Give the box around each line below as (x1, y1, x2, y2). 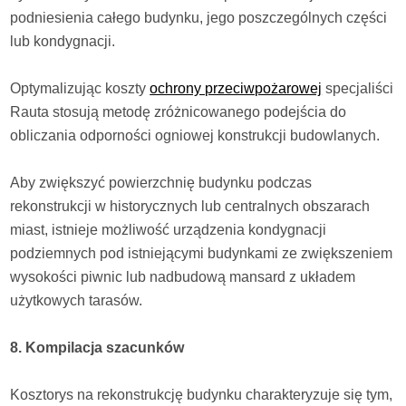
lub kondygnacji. (10, 34, 116, 50)
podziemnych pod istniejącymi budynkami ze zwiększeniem (10, 246, 393, 262)
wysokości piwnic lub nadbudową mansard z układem (10, 269, 356, 285)
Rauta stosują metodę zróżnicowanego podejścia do (10, 104, 347, 121)
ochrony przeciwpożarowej (150, 81, 323, 97)
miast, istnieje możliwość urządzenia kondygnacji (10, 222, 327, 238)
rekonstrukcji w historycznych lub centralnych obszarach (10, 198, 371, 215)
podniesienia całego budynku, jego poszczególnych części (10, 10, 388, 26)
